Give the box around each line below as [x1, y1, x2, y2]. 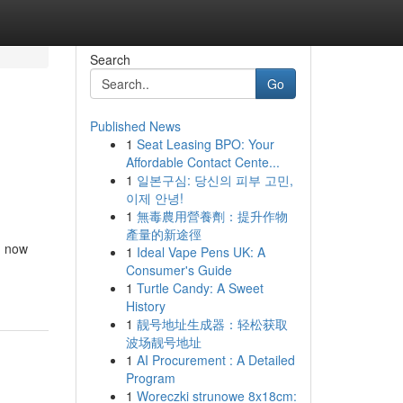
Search [89, 50, 130, 68]
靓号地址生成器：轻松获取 [136, 315, 288, 333]
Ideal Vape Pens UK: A [136, 243, 265, 261]
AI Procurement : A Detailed [136, 351, 295, 369]
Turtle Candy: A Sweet [136, 279, 264, 297]
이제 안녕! [125, 189, 184, 207]
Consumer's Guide [125, 261, 232, 279]
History [125, 297, 166, 315]
